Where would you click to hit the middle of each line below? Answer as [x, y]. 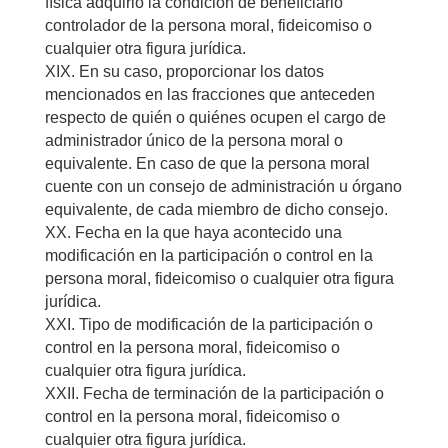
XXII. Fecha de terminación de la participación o [214, 393]
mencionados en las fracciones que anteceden [209, 94]
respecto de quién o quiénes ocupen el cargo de [215, 117]
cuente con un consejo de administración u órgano [223, 186]
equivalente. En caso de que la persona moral [207, 163]
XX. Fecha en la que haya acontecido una [193, 232]
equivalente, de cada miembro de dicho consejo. [216, 209]
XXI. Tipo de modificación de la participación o [208, 324]
